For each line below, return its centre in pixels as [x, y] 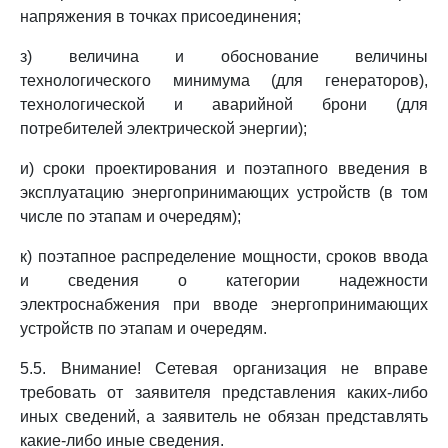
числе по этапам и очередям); [130, 216]
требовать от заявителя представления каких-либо [224, 392]
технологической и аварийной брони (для [224, 104]
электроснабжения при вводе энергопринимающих [224, 304]
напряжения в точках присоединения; [160, 16]
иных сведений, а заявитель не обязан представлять [224, 416]
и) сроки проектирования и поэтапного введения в [224, 168]
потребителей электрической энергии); [163, 128]
